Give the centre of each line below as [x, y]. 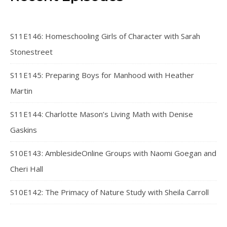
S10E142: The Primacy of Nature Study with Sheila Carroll [109, 192]
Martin [21, 91]
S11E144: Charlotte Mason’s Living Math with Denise [102, 114]
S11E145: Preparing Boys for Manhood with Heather [102, 75]
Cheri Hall [27, 169]
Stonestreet [31, 52]
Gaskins [24, 130]
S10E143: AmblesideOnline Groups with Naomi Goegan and [113, 153]
